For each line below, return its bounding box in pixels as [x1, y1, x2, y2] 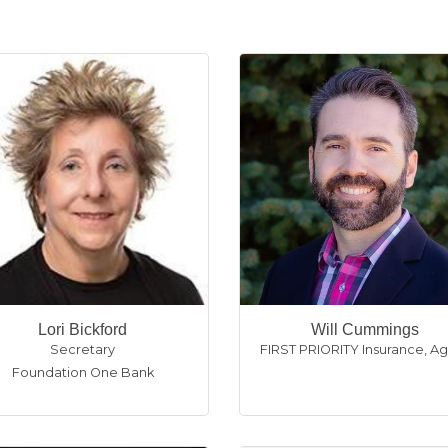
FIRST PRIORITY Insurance [260, 341, 425, 357]
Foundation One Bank [11, 364, 154, 380]
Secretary [50, 341, 116, 357]
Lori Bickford [38, 320, 128, 338]
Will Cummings [311, 320, 420, 338]
